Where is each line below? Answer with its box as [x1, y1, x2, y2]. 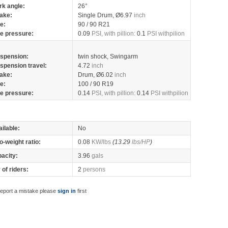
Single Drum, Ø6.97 [78, 12, 134, 19]
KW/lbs [92, 138, 111, 146]
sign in [57, 188, 76, 194]
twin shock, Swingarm [78, 53, 138, 60]
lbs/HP [132, 138, 150, 146]
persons [83, 166, 105, 173]
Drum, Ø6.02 [78, 71, 115, 78]
